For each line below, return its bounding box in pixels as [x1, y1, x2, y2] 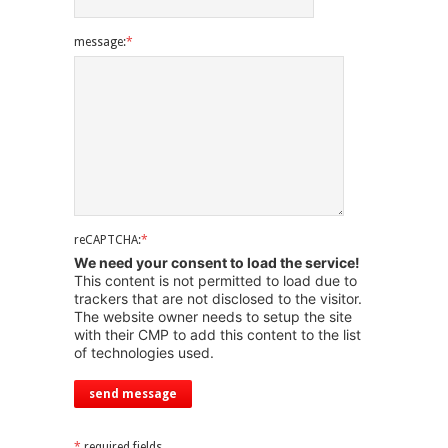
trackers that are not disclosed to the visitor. [74, 290, 362, 307]
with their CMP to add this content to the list [74, 326, 361, 343]
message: [74, 35, 126, 49]
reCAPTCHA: [74, 233, 141, 247]
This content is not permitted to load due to [74, 272, 357, 289]
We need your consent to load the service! [74, 254, 360, 271]
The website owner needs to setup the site [74, 308, 352, 325]
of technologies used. [74, 344, 214, 361]
